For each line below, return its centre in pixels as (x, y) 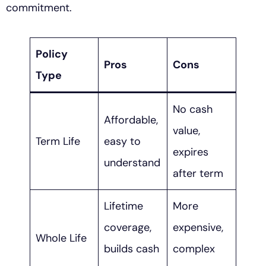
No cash (193, 110)
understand (132, 163)
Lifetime (123, 206)
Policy (52, 54)
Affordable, (131, 120)
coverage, (128, 228)
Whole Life (61, 238)
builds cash (132, 249)
